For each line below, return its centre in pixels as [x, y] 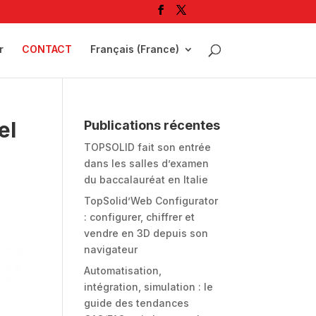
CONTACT [47, 49]
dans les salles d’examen [147, 163]
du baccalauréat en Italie [146, 180]
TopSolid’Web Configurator [151, 201]
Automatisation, [123, 271]
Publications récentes [152, 125]
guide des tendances [137, 303]
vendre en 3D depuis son [146, 233]
